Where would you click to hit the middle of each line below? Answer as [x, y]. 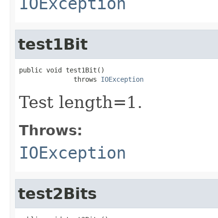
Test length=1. [81, 102]
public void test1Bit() [62, 70]
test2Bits [57, 193]
